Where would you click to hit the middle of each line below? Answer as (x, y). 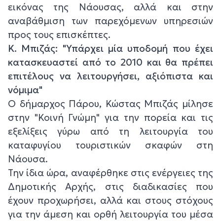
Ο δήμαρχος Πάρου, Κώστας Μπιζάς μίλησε (110, 104)
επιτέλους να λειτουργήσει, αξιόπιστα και (110, 76)
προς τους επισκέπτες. (59, 35)
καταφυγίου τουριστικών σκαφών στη (110, 145)
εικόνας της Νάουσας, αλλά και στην (110, 7)
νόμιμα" (25, 90)
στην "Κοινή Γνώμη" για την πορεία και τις (110, 118)
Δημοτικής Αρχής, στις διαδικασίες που (110, 187)
